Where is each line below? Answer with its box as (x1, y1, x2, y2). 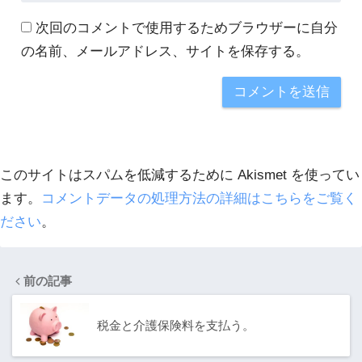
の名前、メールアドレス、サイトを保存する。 (20, 44, 309, 60)
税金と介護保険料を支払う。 (97, 318, 255, 333)
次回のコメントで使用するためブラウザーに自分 (35, 20, 338, 36)
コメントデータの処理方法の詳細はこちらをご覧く (41, 190, 357, 206)
